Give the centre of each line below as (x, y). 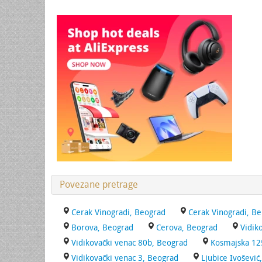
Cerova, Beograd (187, 228)
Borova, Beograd (102, 228)
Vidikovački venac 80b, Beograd (130, 243)
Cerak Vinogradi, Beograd (118, 213)
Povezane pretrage (99, 185)
